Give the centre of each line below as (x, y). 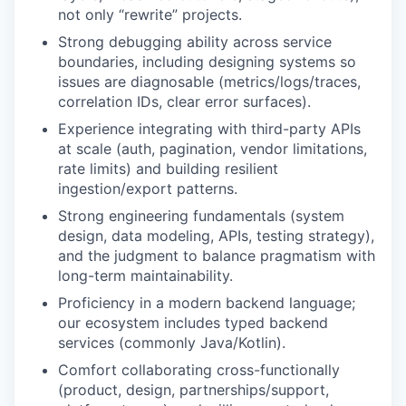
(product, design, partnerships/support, (193, 390)
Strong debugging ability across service (195, 42)
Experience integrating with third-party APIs (209, 129)
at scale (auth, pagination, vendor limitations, (213, 149)
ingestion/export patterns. (148, 188)
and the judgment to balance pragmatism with (217, 256)
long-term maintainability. (145, 275)
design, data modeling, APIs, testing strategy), (216, 236)
